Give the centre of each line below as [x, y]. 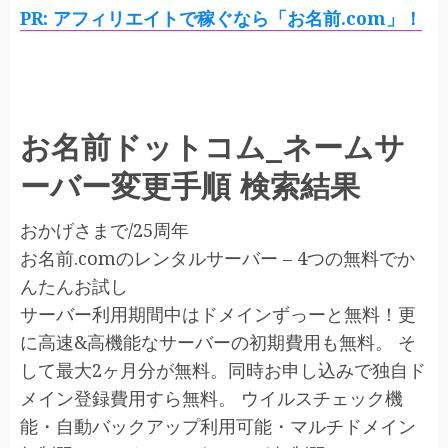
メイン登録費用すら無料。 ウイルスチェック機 [211, 398]
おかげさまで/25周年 [104, 230]
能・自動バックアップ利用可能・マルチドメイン [218, 426]
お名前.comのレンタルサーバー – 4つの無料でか [217, 258]
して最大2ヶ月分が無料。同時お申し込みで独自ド [223, 370]
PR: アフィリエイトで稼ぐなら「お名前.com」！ [221, 18]
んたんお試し [74, 286]
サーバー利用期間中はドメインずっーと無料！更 [218, 314]
